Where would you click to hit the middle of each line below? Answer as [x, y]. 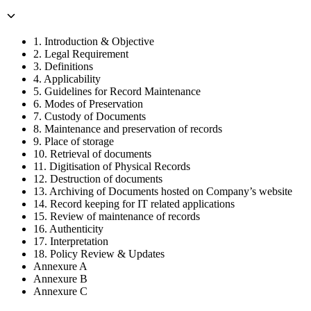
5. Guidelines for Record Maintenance [117, 92]
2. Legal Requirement [81, 54]
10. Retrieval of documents [92, 154]
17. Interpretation [71, 242]
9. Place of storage [74, 142]
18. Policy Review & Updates [99, 254]
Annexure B [60, 279]
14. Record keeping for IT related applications [134, 204]
